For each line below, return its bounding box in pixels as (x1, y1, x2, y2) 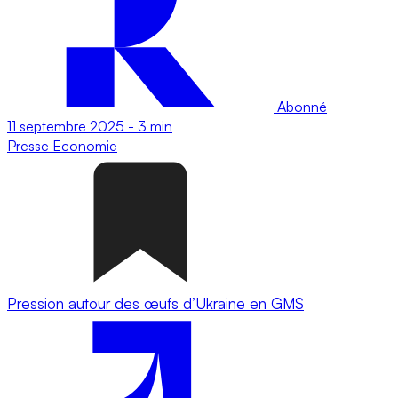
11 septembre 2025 (7, 116, 124, 135)
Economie (52, 136, 117, 155)
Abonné (274, 97, 327, 115)
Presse (7, 136, 52, 155)
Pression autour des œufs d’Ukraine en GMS (7, 293, 304, 313)
